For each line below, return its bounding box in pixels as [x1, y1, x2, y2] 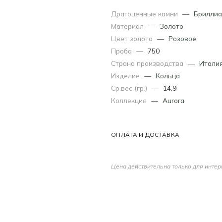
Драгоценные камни [111, 9, 180, 18]
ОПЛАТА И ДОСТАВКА [111, 130, 180, 138]
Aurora [163, 96, 184, 105]
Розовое [168, 34, 196, 43]
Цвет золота [111, 34, 155, 43]
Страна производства [111, 58, 185, 67]
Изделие [111, 71, 142, 80]
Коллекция [111, 96, 149, 105]
